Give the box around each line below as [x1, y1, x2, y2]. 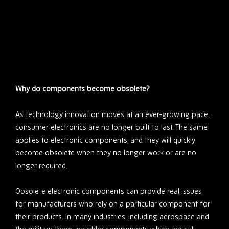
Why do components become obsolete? [15, 84, 150, 94]
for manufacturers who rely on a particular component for [15, 199, 210, 209]
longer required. [15, 161, 67, 171]
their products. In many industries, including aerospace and [15, 212, 209, 222]
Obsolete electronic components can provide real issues [15, 186, 202, 196]
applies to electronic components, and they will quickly [15, 135, 195, 145]
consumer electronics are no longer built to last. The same [15, 122, 208, 132]
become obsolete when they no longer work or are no [15, 148, 196, 158]
